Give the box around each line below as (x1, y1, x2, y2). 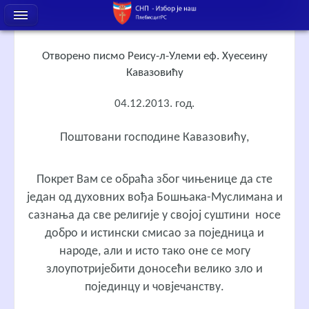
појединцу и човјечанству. (85, 280, 224, 294)
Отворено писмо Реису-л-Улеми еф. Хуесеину (41, 50, 268, 62)
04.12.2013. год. (114, 98, 195, 110)
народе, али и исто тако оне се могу (59, 244, 250, 258)
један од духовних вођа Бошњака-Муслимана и (26, 190, 283, 204)
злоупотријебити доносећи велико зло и (46, 262, 263, 276)
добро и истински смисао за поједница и (45, 226, 264, 240)
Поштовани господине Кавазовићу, (60, 131, 249, 145)
